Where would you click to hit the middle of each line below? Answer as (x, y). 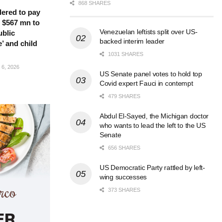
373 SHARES (123, 190)
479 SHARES (123, 96)
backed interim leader (132, 41)
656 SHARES (123, 148)
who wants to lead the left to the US (153, 126)
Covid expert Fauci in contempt (146, 83)
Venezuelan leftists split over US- (149, 32)
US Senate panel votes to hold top (151, 74)
